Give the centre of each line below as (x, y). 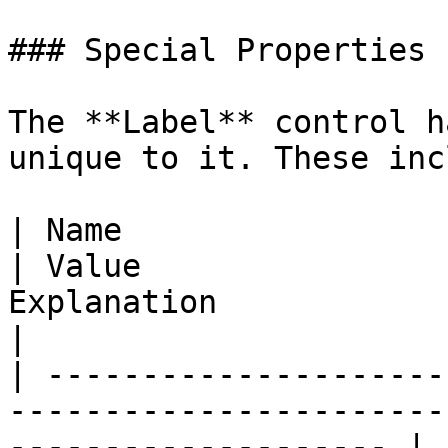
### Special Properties (217, 50)
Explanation (112, 302)
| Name (65, 230)
